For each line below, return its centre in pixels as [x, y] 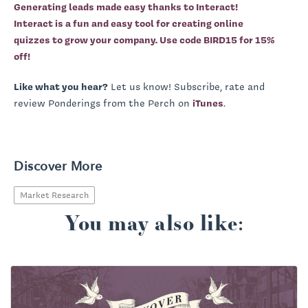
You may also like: [154, 222]
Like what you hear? [61, 86]
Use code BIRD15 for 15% [216, 40]
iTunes [208, 103]
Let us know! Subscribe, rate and [186, 86]
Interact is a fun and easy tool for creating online [129, 23]
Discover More [58, 166]
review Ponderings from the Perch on [103, 103]
